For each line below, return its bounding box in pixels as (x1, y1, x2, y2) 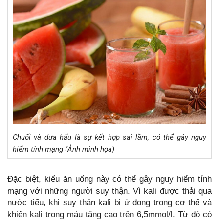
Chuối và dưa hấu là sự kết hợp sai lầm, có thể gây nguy (13, 133, 206, 142)
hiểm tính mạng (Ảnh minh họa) (13, 145, 114, 153)
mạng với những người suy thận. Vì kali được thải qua (7, 186, 212, 196)
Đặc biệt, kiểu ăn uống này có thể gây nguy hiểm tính (7, 175, 212, 184)
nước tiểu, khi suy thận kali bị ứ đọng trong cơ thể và (7, 198, 212, 207)
